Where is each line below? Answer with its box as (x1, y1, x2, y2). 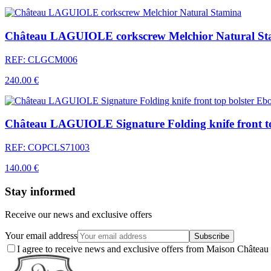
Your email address (5, 230, 77, 241)
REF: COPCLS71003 (5, 142, 90, 152)
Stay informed (5, 184, 76, 198)
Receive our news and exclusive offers (5, 209, 152, 220)
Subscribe (194, 232, 229, 241)
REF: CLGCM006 (5, 54, 77, 65)
